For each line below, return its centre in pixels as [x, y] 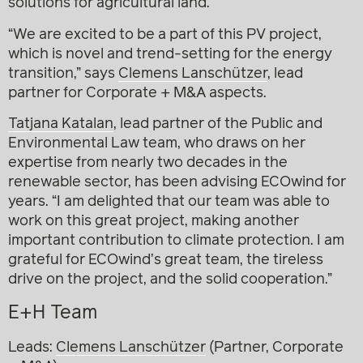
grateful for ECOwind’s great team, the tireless [166, 261]
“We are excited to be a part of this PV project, [165, 34]
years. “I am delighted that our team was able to [169, 202]
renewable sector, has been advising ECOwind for [177, 183]
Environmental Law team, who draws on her [157, 144]
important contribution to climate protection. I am [176, 241]
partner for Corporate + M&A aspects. [137, 93]
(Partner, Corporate [275, 347]
